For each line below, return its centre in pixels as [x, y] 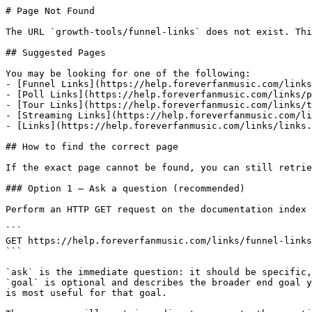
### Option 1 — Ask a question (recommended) [125, 188]
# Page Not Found [50, 11]
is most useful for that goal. [86, 293]
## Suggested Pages [56, 53]
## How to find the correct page [92, 147]
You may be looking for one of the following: [128, 73]
